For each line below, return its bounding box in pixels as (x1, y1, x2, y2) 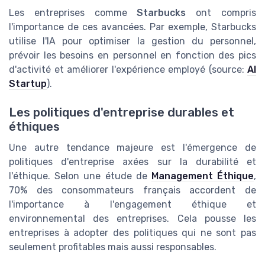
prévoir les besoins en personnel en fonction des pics (9, 49, 256, 61)
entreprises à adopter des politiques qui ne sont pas (9, 227, 256, 239)
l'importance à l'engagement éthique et (9, 199, 256, 211)
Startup (9, 77, 47, 89)
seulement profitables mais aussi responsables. (9, 241, 216, 253)
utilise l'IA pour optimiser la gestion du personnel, (9, 35, 256, 47)
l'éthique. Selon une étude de (9, 170, 151, 182)
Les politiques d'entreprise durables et (9, 105, 234, 120)
